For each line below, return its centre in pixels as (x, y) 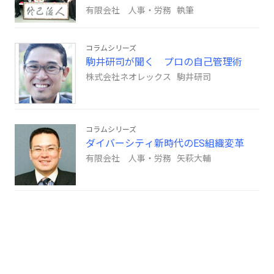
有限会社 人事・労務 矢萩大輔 (148, 159)
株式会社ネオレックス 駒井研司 (148, 77)
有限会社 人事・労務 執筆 (140, 11)
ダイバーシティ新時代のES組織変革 (165, 144)
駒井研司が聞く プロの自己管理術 (164, 62)
